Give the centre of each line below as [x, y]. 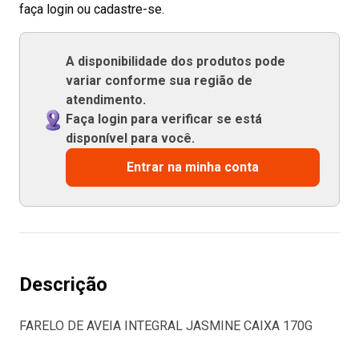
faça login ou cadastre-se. [92, 9]
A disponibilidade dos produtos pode [175, 61]
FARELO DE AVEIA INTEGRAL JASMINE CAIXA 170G [166, 326]
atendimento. [105, 100]
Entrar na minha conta [192, 167]
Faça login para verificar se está [163, 119]
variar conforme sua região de [159, 81]
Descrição [63, 284]
